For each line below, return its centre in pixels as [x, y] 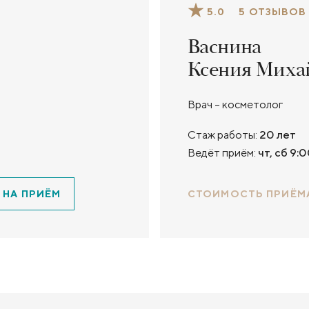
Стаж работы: [222, 135]
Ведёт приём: [222, 153]
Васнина [225, 47]
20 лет [278, 135]
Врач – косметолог [235, 104]
